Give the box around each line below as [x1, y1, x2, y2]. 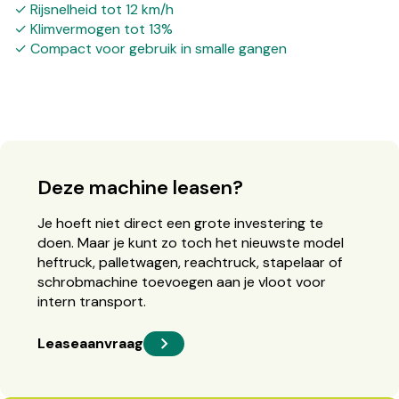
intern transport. [37, 291, 146, 311]
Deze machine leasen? [37, 174, 243, 200]
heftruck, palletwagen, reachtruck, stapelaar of [37, 252, 342, 272]
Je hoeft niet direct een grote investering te [37, 213, 323, 232]
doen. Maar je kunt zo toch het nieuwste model [37, 232, 344, 252]
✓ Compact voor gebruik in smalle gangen [14, 38, 287, 58]
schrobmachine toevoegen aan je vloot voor [37, 272, 326, 291]
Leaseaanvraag [37, 333, 143, 353]
